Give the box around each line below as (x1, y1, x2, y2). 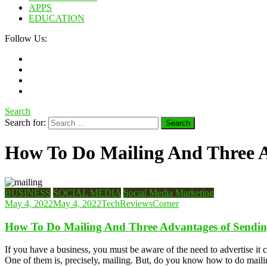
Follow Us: (5, 33, 47, 44)
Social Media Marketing (123, 187, 214, 198)
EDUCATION (29, 13, 85, 23)
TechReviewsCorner (101, 198, 179, 209)
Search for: (5, 117, 46, 128)
